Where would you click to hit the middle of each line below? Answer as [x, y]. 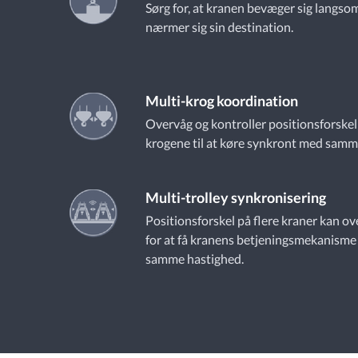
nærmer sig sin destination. [219, 27]
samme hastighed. [195, 259]
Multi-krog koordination [222, 101]
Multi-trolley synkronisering [236, 197]
